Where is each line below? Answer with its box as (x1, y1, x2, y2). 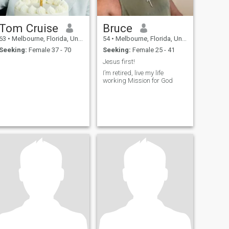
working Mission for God (102, 77, 173, 85)
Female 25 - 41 (130, 46, 175, 54)
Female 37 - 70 (27, 46, 71, 54)
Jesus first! (102, 57, 135, 65)
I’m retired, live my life (102, 69, 164, 77)
